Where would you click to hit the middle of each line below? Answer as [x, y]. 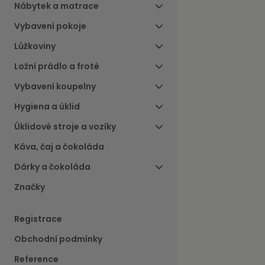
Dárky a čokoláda [52, 167]
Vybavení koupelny [55, 87]
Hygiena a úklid [47, 107]
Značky [30, 187]
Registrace [38, 219]
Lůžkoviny [35, 46]
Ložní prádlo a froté [57, 67]
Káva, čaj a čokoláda [59, 147]
